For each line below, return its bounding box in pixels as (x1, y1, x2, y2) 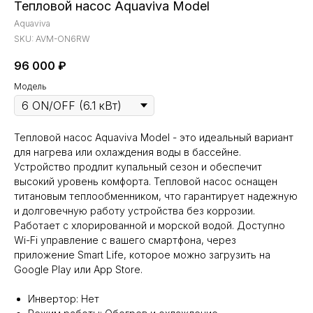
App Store (94, 263, 140, 275)
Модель (14, 81, 47, 92)
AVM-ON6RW (36, 33, 90, 44)
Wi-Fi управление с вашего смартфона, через (14, 234, 236, 246)
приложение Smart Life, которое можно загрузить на (14, 249, 270, 261)
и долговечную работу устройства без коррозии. (14, 205, 255, 217)
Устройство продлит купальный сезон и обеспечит (14, 161, 262, 173)
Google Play (14, 263, 71, 275)
